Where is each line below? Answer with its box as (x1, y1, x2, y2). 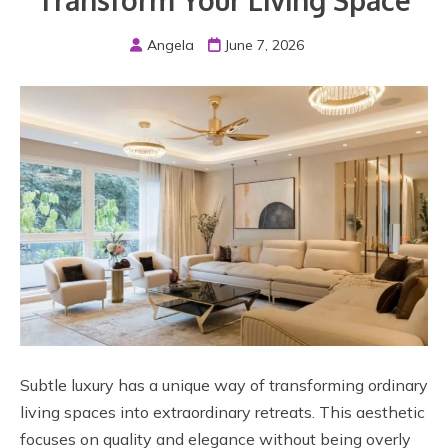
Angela (147, 36, 194, 54)
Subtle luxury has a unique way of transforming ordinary (20, 374, 428, 395)
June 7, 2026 (225, 36, 304, 54)
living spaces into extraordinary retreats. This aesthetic (20, 401, 425, 422)
